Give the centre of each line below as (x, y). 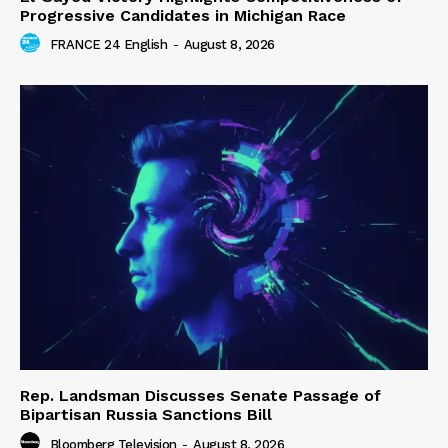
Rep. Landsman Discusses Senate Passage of (200, 396)
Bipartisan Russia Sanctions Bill (146, 415)
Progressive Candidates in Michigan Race (183, 15)
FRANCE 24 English (108, 44)
